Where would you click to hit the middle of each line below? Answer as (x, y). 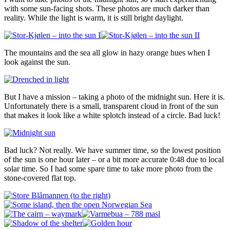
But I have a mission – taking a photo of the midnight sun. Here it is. (114, 97)
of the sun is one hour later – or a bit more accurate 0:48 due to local (114, 159)
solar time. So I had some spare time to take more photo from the (108, 168)
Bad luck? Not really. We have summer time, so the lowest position (112, 150)
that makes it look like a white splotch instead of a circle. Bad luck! (112, 115)
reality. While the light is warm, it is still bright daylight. (94, 17)
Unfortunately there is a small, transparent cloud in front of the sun (111, 106)
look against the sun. (37, 62)
